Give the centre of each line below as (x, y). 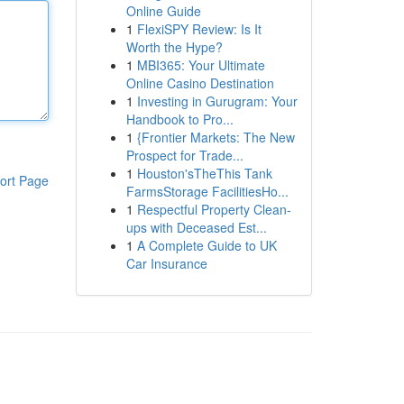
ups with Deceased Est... (196, 227)
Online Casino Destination (200, 83)
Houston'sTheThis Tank (204, 173)
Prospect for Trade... (184, 155)
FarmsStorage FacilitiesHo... (207, 191)
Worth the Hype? (174, 47)
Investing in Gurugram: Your (217, 101)
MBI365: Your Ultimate (201, 65)
